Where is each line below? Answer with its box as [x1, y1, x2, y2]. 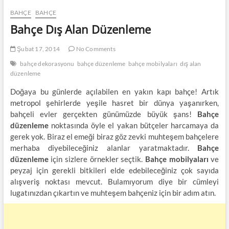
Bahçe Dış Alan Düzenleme [10, 21, 151, 37]
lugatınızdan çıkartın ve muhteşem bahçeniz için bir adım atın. [10, 188, 216, 197]
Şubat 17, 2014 [15, 44, 60, 53]
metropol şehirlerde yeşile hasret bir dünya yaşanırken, [10, 98, 219, 107]
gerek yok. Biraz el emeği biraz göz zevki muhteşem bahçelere [10, 131, 219, 141]
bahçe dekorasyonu [20, 59, 75, 67]
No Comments [75, 44, 116, 53]
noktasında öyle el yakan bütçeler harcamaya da [48, 120, 219, 130]
